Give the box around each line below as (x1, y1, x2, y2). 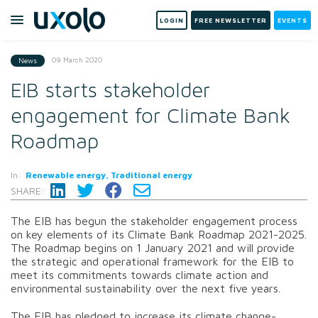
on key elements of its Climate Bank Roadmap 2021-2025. (11, 227, 307, 241)
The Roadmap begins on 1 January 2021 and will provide (11, 241, 295, 254)
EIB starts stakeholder (11, 79, 210, 102)
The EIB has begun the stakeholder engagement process (11, 214, 297, 227)
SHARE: (11, 184, 45, 197)
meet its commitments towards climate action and (11, 268, 268, 281)
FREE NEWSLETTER (194, 16, 267, 24)
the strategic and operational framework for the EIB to (11, 254, 294, 268)
